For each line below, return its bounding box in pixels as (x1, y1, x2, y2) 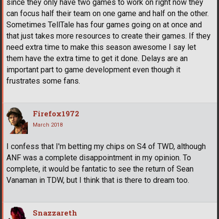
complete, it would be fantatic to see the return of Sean (6, 164, 194, 174)
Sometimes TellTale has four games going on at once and (6, 20, 202, 30)
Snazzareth (33, 208, 77, 218)
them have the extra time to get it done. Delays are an (6, 54, 188, 64)
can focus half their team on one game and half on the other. (6, 9, 209, 19)
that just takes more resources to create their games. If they (6, 31, 211, 41)
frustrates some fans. (6, 76, 80, 86)
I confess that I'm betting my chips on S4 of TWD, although (6, 142, 206, 152)
